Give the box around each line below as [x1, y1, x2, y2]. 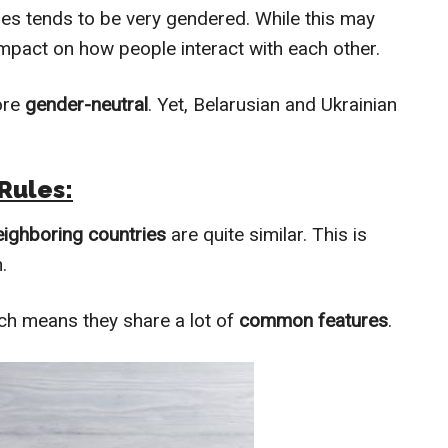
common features [239, 309, 388, 333]
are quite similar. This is [166, 223, 367, 247]
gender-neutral [20, 93, 148, 117]
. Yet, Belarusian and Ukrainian [148, 93, 397, 117]
